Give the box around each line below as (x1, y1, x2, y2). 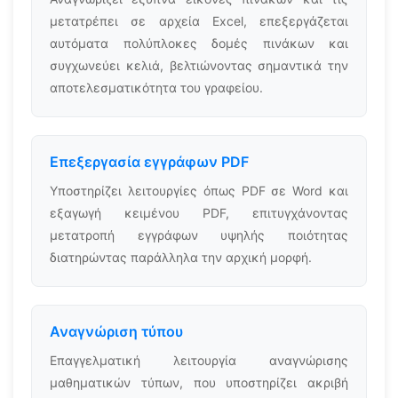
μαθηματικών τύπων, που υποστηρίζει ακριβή (50, 375, 348, 390)
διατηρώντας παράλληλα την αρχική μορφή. (50, 250, 312, 265)
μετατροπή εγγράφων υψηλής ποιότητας (50, 227, 348, 243)
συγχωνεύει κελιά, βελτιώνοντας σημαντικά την (50, 58, 348, 73)
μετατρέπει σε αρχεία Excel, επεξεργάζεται (50, 13, 348, 28)
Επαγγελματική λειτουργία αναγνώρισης (50, 353, 348, 368)
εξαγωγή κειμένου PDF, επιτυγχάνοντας (50, 205, 348, 220)
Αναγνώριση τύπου (50, 322, 183, 340)
